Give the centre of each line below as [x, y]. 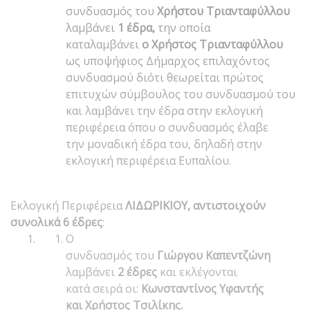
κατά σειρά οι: [103, 288]
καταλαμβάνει [104, 44]
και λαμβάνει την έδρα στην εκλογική [164, 110]
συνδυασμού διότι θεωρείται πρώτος [165, 77]
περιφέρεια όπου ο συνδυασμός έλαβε [167, 127]
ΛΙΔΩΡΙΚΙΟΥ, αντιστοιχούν [195, 205]
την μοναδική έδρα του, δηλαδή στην [164, 144]
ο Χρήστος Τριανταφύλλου [212, 44]
